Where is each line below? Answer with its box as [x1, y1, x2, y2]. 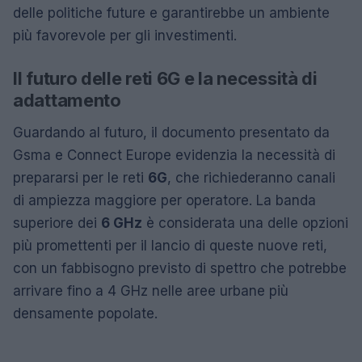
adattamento [13, 89, 121, 111]
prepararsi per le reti [13, 169, 148, 186]
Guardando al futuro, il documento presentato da [13, 124, 330, 141]
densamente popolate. [13, 305, 158, 322]
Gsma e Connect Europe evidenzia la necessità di [13, 146, 335, 163]
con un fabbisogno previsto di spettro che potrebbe [13, 259, 347, 276]
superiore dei [13, 214, 101, 231]
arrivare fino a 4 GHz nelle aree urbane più [13, 282, 288, 299]
